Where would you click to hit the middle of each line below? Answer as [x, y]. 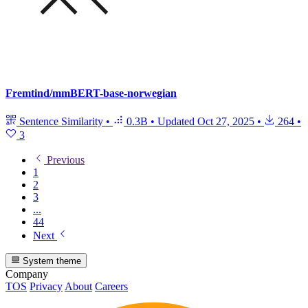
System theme [51, 261]
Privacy [46, 287]
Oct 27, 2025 [226, 122]
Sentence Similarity [61, 122]
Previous [64, 160]
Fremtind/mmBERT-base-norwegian [91, 93]
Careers [111, 287]
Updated [177, 122]
